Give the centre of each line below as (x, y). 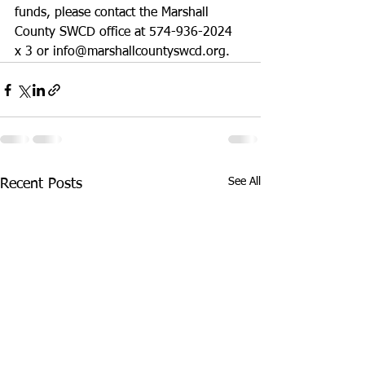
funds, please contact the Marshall (114, 13)
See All (244, 182)
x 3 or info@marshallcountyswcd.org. (122, 53)
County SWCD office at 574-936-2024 (125, 33)
